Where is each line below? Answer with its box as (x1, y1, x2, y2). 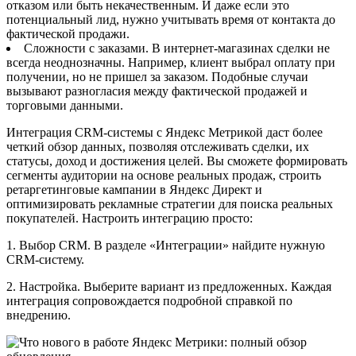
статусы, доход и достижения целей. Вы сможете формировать (6, 153, 347, 168)
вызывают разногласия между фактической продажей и (6, 83, 308, 98)
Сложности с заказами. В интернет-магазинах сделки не (24, 41, 330, 55)
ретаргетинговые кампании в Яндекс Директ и (6, 182, 262, 196)
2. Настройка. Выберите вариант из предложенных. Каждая (6, 279, 331, 293)
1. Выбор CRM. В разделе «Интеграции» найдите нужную (6, 238, 325, 252)
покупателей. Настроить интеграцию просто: (6, 211, 253, 225)
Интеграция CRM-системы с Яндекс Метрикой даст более (6, 125, 323, 139)
